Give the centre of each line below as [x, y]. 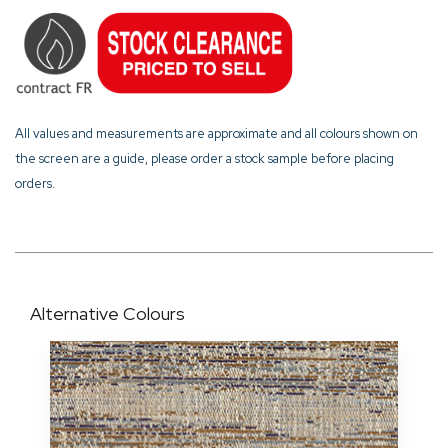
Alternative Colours [107, 313]
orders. [35, 183]
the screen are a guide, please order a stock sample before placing [204, 158]
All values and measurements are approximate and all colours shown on [216, 133]
